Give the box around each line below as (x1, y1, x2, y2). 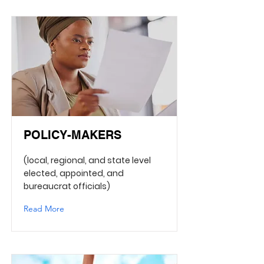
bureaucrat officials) (24, 180, 110, 192)
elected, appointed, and (24, 167, 124, 179)
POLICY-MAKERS (24, 128, 121, 142)
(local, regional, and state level (24, 154, 151, 166)
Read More (24, 203, 64, 214)
